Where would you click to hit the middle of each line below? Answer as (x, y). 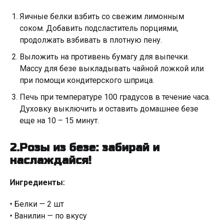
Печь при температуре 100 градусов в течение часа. (115, 97)
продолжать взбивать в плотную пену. (91, 40)
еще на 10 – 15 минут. (59, 121)
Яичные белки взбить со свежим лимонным (102, 16)
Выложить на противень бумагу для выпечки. (104, 57)
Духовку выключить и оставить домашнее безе (109, 109)
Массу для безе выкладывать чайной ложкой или (112, 69)
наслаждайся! (51, 161)
